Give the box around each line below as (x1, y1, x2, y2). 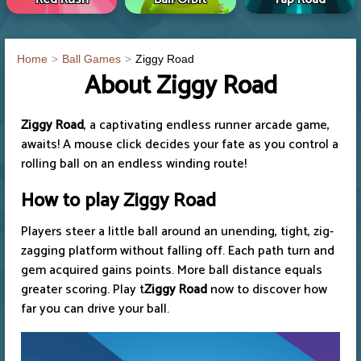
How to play (21, 185, 123, 218)
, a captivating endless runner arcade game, (84, 114, 330, 137)
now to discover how (210, 279, 327, 301)
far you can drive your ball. (21, 298, 169, 321)
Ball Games (62, 52, 121, 66)
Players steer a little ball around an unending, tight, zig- (21, 221, 334, 243)
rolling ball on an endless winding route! (21, 153, 247, 176)
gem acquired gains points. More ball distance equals (21, 259, 322, 282)
